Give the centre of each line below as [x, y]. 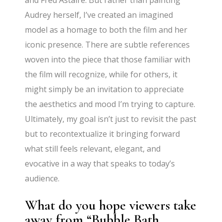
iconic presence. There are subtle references [108, 45]
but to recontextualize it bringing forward [103, 134]
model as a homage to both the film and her [106, 30]
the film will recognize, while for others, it [101, 75]
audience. [42, 179]
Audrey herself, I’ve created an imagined [99, 15]
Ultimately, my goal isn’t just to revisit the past [111, 119]
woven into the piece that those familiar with [108, 60]
